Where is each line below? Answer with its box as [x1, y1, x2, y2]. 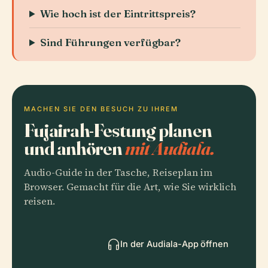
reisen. [24, 194, 55, 208]
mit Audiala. [124, 136, 215, 160]
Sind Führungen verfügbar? [40, 36, 181, 48]
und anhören [24, 136, 125, 160]
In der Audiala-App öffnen [120, 239, 229, 249]
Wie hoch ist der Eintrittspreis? [40, 7, 196, 20]
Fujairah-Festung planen [24, 118, 212, 142]
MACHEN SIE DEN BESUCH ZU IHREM [24, 105, 179, 113]
